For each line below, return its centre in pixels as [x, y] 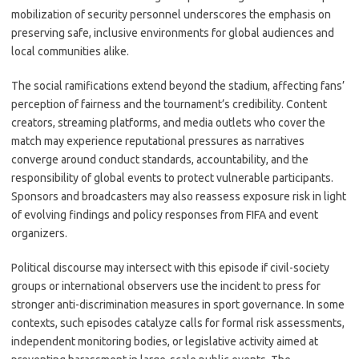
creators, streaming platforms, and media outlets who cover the [168, 123]
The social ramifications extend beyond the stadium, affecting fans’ [178, 86]
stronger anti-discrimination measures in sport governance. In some [178, 305]
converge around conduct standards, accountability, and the [160, 159]
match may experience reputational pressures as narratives [158, 141]
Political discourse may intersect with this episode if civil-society [170, 268]
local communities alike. [70, 51]
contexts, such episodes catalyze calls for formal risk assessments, [178, 323]
